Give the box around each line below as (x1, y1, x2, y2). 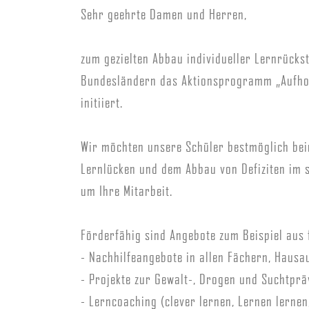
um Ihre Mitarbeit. (81, 182, 172, 199)
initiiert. (81, 94, 123, 111)
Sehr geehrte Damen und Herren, (81, 6, 247, 23)
